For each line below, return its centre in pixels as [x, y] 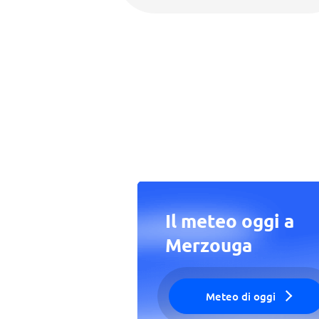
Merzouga [209, 245]
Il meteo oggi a [230, 220]
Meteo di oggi [240, 296]
